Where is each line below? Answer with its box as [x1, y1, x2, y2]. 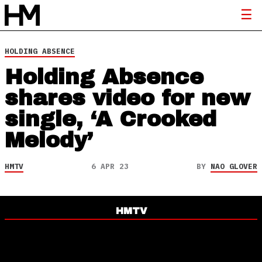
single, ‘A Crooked [5, 108, 216, 131]
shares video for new [5, 87, 250, 110]
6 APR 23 [91, 161, 129, 171]
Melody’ [5, 129, 100, 152]
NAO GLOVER [211, 161, 257, 171]
